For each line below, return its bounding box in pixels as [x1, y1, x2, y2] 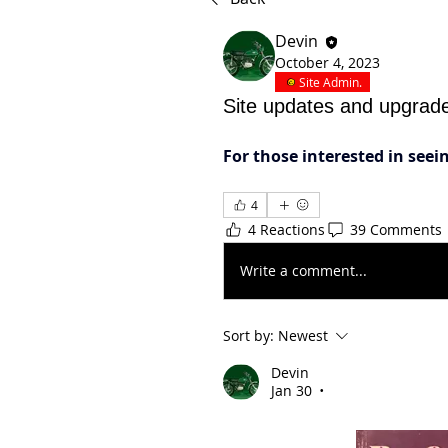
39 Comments [350, 220, 442, 240]
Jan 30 [271, 380, 312, 400]
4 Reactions [248, 220, 325, 240]
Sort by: [223, 325, 274, 345]
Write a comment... [240, 261, 367, 281]
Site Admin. [299, 73, 362, 90]
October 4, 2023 [275, 52, 380, 72]
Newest [278, 325, 328, 345]
